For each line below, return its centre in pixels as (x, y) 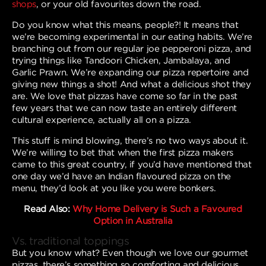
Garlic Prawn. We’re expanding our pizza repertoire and (130, 72)
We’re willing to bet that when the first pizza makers (123, 152)
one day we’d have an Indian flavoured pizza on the (122, 176)
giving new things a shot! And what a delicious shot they (132, 84)
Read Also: (48, 209)
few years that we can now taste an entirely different (124, 108)
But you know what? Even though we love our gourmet (130, 253)
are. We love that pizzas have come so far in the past (125, 96)
